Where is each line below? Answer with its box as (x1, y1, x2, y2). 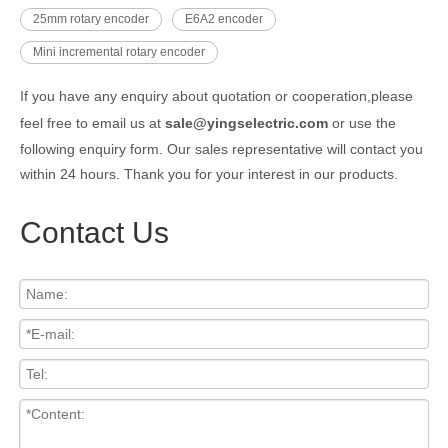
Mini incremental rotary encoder (33, 44, 205, 59)
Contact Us (20, 215, 169, 249)
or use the (328, 114, 396, 131)
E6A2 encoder (185, 11, 263, 26)
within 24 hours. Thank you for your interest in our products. (20, 165, 398, 182)
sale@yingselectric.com (165, 114, 328, 131)
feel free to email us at (20, 114, 165, 131)
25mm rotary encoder (33, 11, 149, 26)
